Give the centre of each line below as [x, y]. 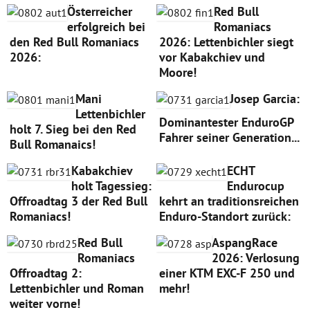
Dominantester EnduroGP [226, 122]
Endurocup [255, 186]
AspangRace [244, 243]
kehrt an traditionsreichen [229, 201]
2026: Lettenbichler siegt [226, 42]
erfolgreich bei [106, 27]
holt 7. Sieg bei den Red [73, 129]
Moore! [177, 73]
